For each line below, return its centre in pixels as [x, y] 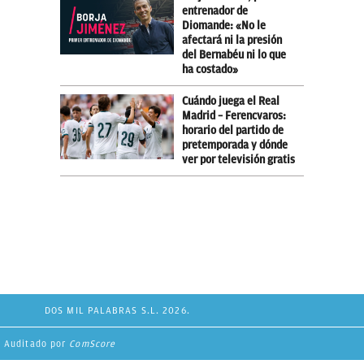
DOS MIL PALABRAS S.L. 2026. [117, 310]
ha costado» [210, 69]
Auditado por [37, 343]
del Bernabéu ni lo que [234, 54]
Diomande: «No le [224, 25]
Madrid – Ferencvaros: [234, 115]
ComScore [93, 343]
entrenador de [215, 11]
